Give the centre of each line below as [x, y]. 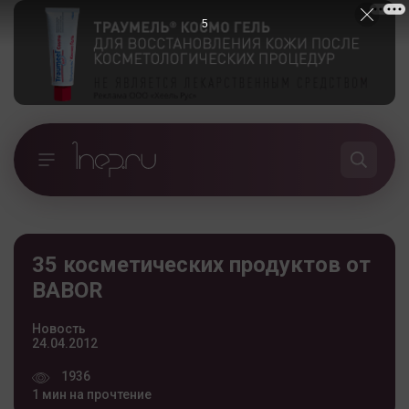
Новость [59, 328]
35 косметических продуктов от [201, 264]
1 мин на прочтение [92, 394]
